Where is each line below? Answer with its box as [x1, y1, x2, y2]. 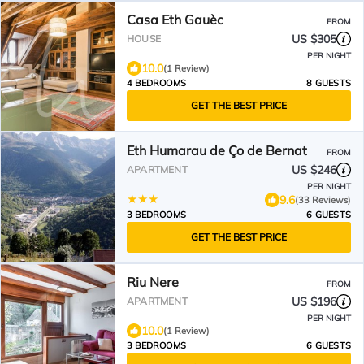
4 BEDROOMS [127, 77, 186, 89]
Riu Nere [127, 274, 179, 290]
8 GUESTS [306, 77, 351, 89]
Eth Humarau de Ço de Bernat [127, 142, 307, 158]
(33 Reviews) [295, 193, 351, 206]
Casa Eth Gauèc [127, 11, 223, 28]
